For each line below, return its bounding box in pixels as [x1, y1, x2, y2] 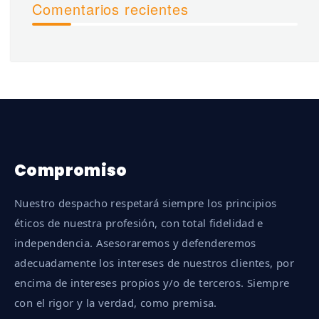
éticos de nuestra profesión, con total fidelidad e [14, 215, 263, 230]
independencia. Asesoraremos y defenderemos [14, 235, 256, 250]
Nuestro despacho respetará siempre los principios [14, 195, 277, 210]
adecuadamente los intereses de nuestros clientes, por [14, 255, 294, 270]
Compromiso [14, 159, 127, 182]
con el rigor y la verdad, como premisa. [14, 295, 217, 310]
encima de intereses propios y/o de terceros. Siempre [14, 275, 290, 290]
